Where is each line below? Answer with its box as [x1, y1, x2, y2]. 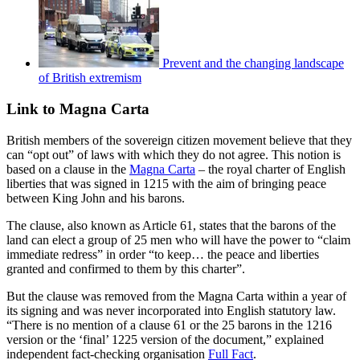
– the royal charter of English [195, 162, 346, 176]
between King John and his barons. [6, 190, 185, 205]
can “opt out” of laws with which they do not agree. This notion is [6, 147, 341, 162]
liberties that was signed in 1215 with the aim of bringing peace [6, 176, 326, 190]
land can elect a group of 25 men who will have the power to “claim [6, 232, 350, 247]
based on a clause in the [6, 162, 129, 176]
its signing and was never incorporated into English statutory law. [6, 303, 336, 317]
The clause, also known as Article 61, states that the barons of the [6, 218, 336, 232]
